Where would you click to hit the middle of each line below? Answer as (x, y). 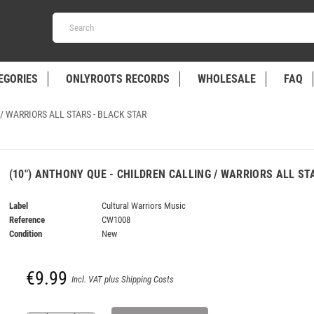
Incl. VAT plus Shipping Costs (123, 279)
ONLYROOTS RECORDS (117, 79)
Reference (27, 219)
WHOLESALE (226, 79)
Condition (25, 233)
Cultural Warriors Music (144, 205)
